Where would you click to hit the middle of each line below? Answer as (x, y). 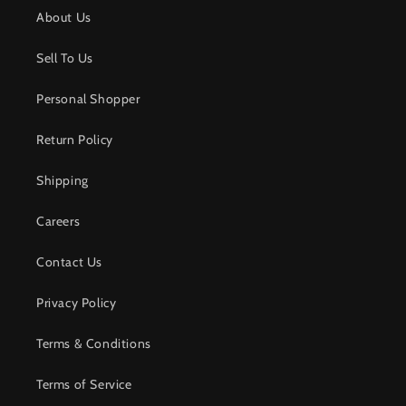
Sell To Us (65, 58)
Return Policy (75, 140)
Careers (58, 221)
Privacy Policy (77, 303)
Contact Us (69, 262)
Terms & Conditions (94, 343)
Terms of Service (84, 384)
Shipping (63, 180)
